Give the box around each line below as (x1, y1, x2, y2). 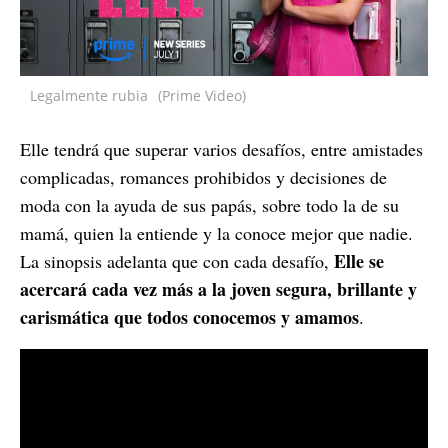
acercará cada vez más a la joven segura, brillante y (20, 276, 417, 302)
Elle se (334, 248, 384, 274)
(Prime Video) (158, 86, 246, 105)
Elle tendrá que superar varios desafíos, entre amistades (20, 137, 423, 161)
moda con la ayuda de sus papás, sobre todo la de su (20, 193, 399, 217)
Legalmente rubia (30, 86, 148, 105)
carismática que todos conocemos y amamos (20, 304, 359, 330)
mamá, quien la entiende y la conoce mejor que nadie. (20, 221, 413, 245)
